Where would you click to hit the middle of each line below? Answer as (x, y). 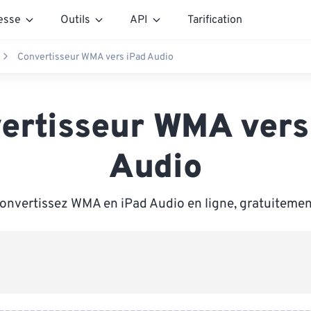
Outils (75, 20)
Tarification (215, 20)
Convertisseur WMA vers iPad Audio (95, 57)
